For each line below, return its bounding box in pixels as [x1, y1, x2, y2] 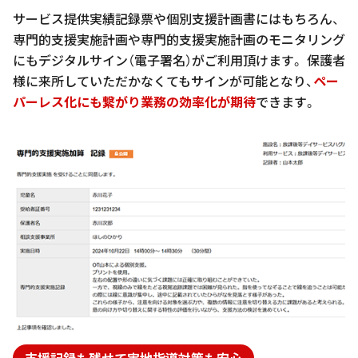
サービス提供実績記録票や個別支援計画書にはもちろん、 [13, 8, 340, 28]
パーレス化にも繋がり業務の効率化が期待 [13, 91, 256, 111]
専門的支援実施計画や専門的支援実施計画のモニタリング [13, 29, 345, 49]
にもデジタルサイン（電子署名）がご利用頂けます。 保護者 [13, 50, 345, 70]
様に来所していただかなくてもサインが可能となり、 [13, 70, 313, 90]
